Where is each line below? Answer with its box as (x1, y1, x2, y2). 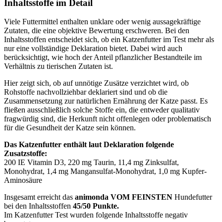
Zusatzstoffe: (4, 149, 47, 158)
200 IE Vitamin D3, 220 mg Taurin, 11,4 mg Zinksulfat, (4, 158, 179, 167)
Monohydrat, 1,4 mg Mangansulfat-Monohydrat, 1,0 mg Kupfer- (4, 167, 207, 176)
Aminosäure (4, 176, 42, 185)
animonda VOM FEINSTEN (75, 193, 172, 202)
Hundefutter (172, 193, 212, 202)
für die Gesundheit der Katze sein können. (4, 123, 136, 132)
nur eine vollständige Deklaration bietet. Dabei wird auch (4, 44, 182, 53)
